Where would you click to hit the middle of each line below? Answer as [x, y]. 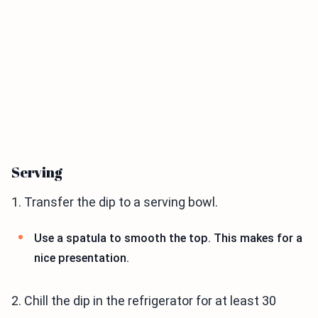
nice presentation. [82, 258]
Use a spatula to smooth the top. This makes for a [168, 238]
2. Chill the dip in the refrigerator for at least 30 [144, 300]
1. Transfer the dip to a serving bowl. [115, 202]
